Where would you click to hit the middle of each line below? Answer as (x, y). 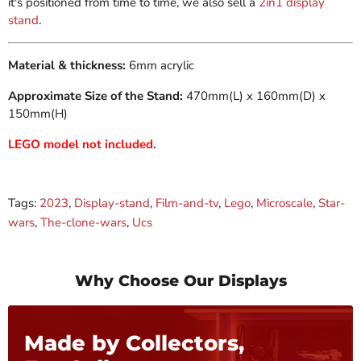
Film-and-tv (187, 203)
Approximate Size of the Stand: (97, 96)
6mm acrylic (162, 66)
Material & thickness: (68, 66)
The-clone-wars (83, 223)
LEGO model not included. (82, 145)
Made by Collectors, (134, 344)
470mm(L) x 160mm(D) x (256, 96)
